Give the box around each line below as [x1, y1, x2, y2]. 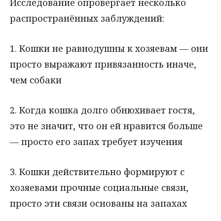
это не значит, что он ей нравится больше [10, 120, 203, 132]
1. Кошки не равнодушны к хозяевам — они [10, 42, 208, 55]
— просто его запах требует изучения [10, 136, 183, 148]
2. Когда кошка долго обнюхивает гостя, [10, 104, 195, 116]
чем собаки [10, 74, 62, 86]
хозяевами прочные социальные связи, [10, 181, 188, 193]
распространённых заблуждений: [10, 12, 164, 25]
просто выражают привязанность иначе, [10, 58, 196, 71]
